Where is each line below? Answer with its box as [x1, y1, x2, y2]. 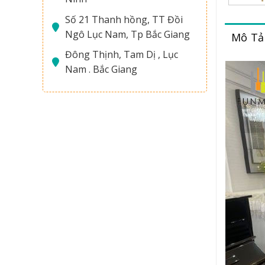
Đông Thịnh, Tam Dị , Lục [65, 48, 178, 62]
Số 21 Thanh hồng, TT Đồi [65, 12, 183, 26]
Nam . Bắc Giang [65, 63, 137, 76]
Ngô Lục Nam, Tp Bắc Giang [65, 27, 190, 41]
